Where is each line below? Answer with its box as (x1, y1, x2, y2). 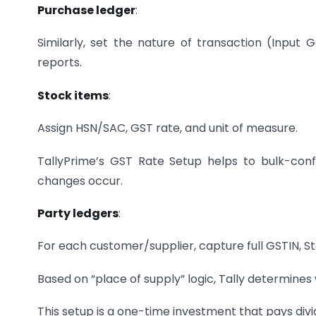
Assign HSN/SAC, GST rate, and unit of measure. (37, 120, 298, 137)
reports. (37, 54, 82, 71)
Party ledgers (37, 205, 119, 221)
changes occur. (37, 172, 123, 189)
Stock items (37, 87, 109, 104)
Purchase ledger (37, 2, 135, 19)
